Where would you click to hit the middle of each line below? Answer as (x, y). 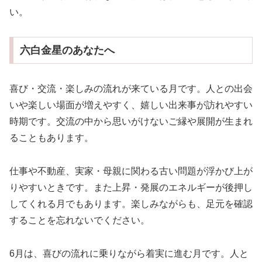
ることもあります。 (51, 138)
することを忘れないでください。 (80, 220)
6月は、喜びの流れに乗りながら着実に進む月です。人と (129, 253)
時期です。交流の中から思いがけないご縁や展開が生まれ (131, 122)
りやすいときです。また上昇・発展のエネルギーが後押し (131, 187)
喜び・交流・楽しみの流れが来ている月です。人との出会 (131, 89)
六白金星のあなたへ (67, 51)
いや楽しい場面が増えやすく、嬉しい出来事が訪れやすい (131, 105)
